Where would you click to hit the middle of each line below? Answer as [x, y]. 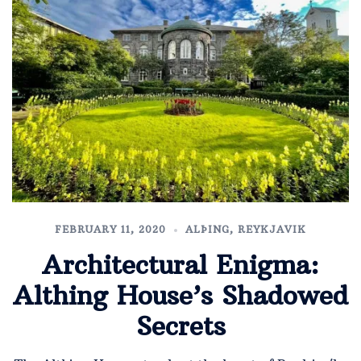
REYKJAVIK [272, 229]
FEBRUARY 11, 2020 [110, 229]
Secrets [180, 326]
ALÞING [207, 229]
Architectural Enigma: [180, 265]
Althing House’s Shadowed [180, 295]
